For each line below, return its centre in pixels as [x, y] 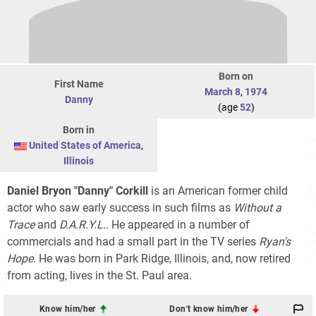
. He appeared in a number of [178, 225]
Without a [257, 208]
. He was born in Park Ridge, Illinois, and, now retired [162, 259]
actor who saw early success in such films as [120, 208]
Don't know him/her [210, 309]
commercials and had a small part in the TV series [133, 242]
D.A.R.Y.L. [83, 225]
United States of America [85, 145]
